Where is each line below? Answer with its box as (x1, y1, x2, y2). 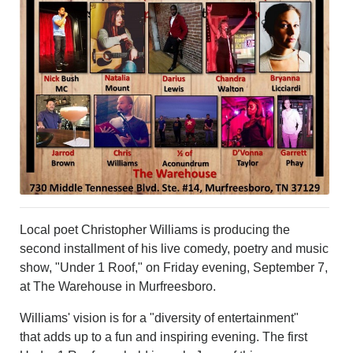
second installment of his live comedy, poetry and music (20, 242, 329, 256)
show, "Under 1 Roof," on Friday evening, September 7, (20, 261, 329, 275)
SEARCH (9, 77, 65, 91)
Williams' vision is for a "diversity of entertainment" (20, 311, 299, 325)
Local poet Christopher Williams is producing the (20, 223, 291, 237)
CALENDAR (9, 20, 83, 35)
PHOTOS (9, 2, 63, 16)
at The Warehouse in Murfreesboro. (20, 280, 217, 294)
